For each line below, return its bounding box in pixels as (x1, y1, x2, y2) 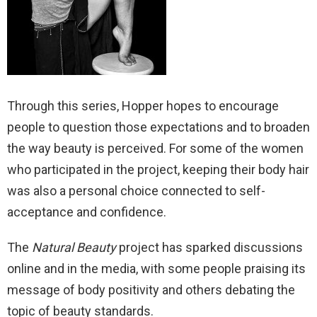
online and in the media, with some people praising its (7, 261, 306, 277)
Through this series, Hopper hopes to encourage (7, 98, 279, 114)
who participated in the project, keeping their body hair (7, 162, 309, 178)
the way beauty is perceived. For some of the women (7, 141, 304, 156)
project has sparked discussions (116, 240, 303, 255)
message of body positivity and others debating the (7, 282, 295, 298)
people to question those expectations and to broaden (7, 120, 310, 135)
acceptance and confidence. (7, 204, 166, 220)
